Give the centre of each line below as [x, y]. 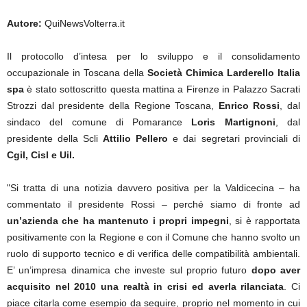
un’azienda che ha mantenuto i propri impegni [118, 221]
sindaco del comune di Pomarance [99, 122]
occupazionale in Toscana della [77, 73]
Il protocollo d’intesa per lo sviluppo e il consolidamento [153, 56]
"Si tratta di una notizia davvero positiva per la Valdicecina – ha [153, 188]
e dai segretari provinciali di [234, 138]
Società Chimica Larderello [211, 73]
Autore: [24, 23]
